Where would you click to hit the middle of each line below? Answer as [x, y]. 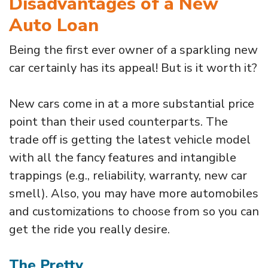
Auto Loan [54, 25]
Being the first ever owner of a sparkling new [133, 50]
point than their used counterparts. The [118, 121]
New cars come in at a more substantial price [132, 103]
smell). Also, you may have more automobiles [134, 193]
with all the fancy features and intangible [123, 157]
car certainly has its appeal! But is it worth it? [133, 68]
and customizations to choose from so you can [134, 211]
